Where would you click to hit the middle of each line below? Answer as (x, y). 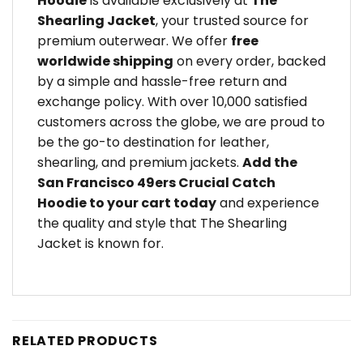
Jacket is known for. (100, 244)
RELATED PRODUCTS (85, 341)
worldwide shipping (105, 62)
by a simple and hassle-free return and (162, 82)
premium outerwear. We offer (134, 41)
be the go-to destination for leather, (153, 143)
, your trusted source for (232, 21)
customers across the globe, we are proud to (181, 122)
